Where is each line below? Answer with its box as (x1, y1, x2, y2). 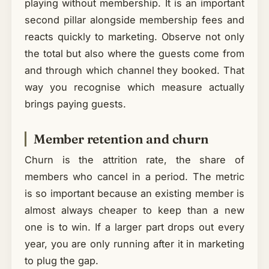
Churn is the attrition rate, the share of (24, 154, 245, 166)
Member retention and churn (33, 130, 209, 147)
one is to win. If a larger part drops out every (24, 221, 245, 234)
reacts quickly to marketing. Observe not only (24, 30, 245, 43)
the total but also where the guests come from (24, 47, 245, 59)
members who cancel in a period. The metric (24, 171, 245, 183)
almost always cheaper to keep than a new (24, 204, 245, 217)
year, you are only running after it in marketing (24, 238, 245, 250)
